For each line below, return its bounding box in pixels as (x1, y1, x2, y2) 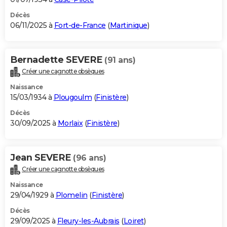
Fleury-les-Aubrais (57, 216, 120, 225)
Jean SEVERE (10, 152, 73, 163)
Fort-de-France (54, 20, 106, 30)
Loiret (123, 216, 144, 225)
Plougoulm (53, 92, 92, 102)
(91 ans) (104, 55, 135, 65)
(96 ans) (73, 153, 106, 163)
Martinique (109, 20, 147, 30)
